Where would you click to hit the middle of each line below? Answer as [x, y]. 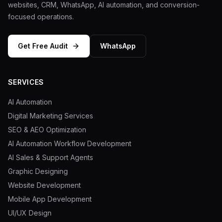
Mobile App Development [50, 199]
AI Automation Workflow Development [70, 143]
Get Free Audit [43, 46]
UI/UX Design [30, 213]
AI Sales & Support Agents [51, 157]
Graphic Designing [38, 171]
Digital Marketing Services [51, 116]
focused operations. [41, 17]
